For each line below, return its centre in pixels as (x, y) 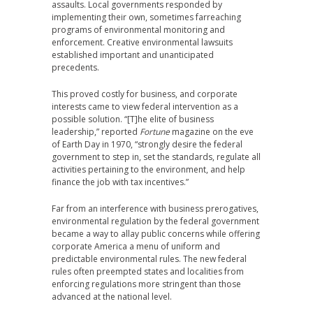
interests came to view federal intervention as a (145, 107)
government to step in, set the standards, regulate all (156, 157)
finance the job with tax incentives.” (120, 182)
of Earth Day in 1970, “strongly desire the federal (147, 144)
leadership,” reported (96, 132)
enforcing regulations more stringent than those (146, 284)
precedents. (75, 67)
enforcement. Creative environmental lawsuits (142, 42)
